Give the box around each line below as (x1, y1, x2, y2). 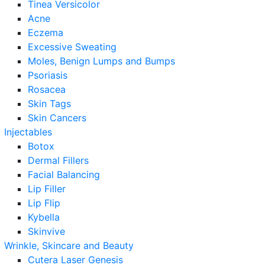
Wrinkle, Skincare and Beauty (4, 240, 134, 251)
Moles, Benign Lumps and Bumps (28, 55, 175, 67)
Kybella (28, 211, 60, 223)
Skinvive (28, 225, 65, 237)
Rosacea (28, 83, 66, 95)
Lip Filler (28, 183, 66, 195)
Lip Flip (28, 197, 60, 209)
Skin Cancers (28, 112, 86, 124)
